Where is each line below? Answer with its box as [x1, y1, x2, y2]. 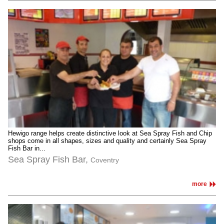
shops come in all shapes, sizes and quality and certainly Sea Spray [8, 136, 206, 144]
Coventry [90, 156, 119, 164]
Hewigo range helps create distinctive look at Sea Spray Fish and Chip [8, 129, 212, 137]
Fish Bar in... [8, 144, 45, 152]
